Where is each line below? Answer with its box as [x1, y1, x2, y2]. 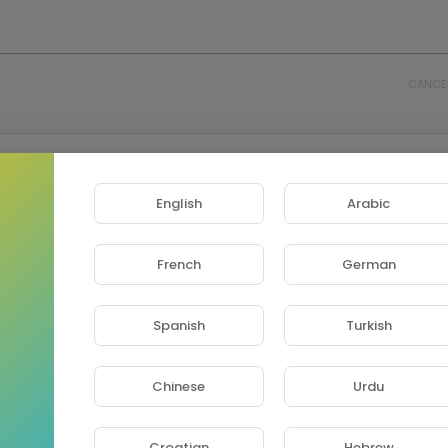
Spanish [152, 315, 205, 335]
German [341, 254, 396, 274]
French [156, 254, 201, 274]
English [155, 193, 202, 213]
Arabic [347, 193, 391, 213]
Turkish [345, 315, 392, 335]
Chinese [152, 376, 206, 396]
